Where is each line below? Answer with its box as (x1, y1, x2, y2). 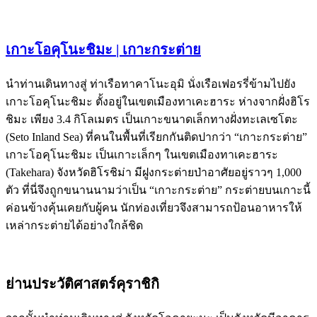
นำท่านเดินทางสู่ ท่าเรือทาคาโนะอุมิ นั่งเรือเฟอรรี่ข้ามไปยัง (6, 77, 296, 90)
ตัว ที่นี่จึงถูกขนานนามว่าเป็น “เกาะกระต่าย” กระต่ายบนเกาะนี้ (6, 183, 311, 196)
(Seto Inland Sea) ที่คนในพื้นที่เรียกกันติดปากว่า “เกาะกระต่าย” (6, 130, 307, 143)
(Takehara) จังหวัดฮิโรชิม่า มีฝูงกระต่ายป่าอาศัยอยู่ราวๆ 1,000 (6, 166, 301, 178)
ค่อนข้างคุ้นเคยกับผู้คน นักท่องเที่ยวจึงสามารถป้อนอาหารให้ (6, 201, 302, 214)
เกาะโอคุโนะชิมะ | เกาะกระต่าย (6, 41, 201, 57)
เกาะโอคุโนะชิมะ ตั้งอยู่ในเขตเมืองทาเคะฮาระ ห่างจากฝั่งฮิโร (6, 95, 310, 108)
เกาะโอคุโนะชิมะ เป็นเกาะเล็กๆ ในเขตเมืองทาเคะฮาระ (6, 148, 278, 161)
